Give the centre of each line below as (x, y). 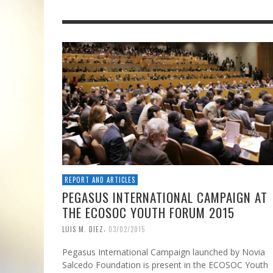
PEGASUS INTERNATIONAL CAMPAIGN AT (165, 197)
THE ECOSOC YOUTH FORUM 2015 (148, 212)
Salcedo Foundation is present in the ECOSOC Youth (165, 265)
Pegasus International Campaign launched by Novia (164, 252)
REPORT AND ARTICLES (100, 179)
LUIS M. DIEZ (83, 229)
